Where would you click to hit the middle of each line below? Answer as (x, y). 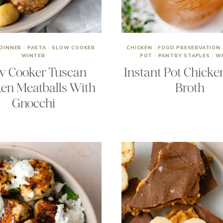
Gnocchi (33, 103)
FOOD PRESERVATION (189, 48)
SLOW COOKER (73, 48)
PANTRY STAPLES (184, 56)
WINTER (33, 56)
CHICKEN (139, 48)
